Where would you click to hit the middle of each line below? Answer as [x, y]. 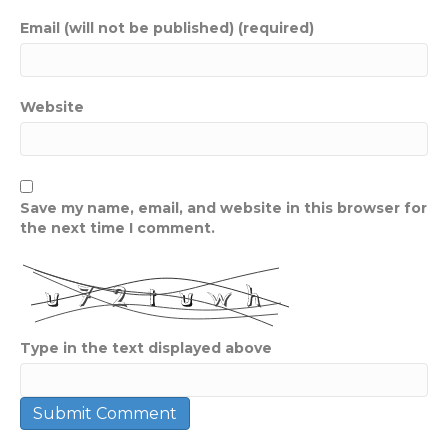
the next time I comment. [117, 227]
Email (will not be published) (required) [167, 27]
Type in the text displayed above [146, 347]
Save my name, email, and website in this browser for [223, 207]
